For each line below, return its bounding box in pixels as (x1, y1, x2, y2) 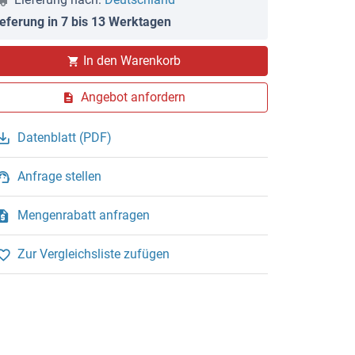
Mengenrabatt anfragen (17, 207, 150, 223)
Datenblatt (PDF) (17, 129, 112, 145)
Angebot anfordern (81, 89, 185, 105)
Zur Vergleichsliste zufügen (17, 246, 170, 261)
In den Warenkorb (82, 52, 181, 68)
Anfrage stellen (17, 168, 101, 184)
